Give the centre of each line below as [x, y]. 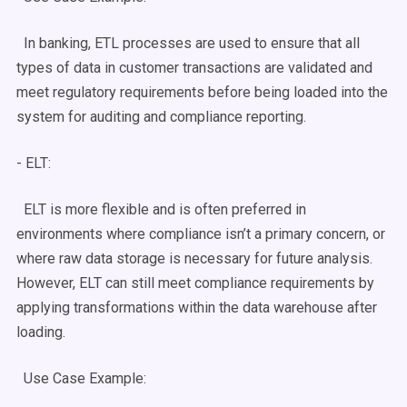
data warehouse [293, 308]
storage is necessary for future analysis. [243, 258]
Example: [119, 378]
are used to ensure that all [276, 43]
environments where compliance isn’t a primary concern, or [201, 234]
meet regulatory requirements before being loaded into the [202, 92]
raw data [86, 258]
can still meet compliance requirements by [238, 283]
